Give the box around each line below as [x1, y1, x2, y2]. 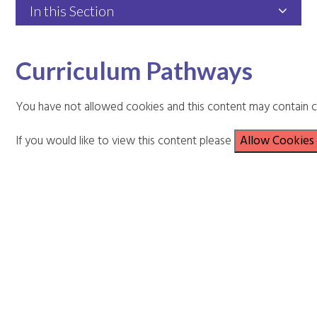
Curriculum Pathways [16, 54, 253, 85]
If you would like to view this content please [16, 131, 235, 151]
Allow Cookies [240, 131, 315, 151]
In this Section [30, 2, 115, 20]
